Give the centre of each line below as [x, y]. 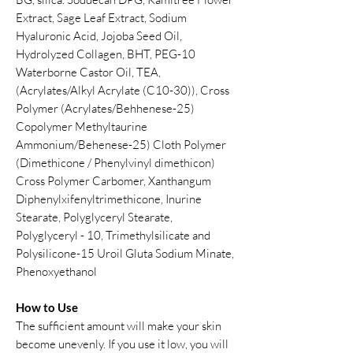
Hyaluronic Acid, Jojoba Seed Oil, [99, 36]
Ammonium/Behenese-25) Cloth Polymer [121, 145]
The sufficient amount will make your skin [119, 326]
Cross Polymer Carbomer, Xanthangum [113, 181]
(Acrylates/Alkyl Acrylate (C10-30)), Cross [123, 90]
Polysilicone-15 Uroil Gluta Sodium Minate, [125, 253]
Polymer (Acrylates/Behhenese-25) [105, 108]
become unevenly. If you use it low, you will [122, 344]
